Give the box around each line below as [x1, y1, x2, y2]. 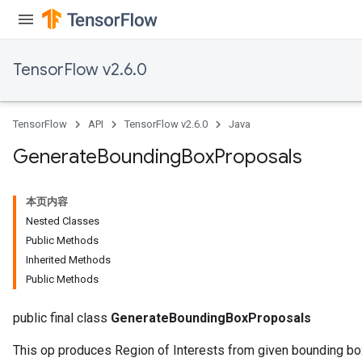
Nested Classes [26, 215, 99, 227]
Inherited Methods [26, 254, 111, 266]
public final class [13, 310, 111, 326]
